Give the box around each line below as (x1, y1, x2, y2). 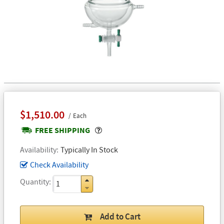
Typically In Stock (60, 144, 118, 154)
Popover (101, 124, 130, 134)
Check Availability (30, 159, 88, 169)
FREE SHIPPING (35, 124, 90, 135)
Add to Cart (99, 210, 140, 222)
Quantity (20, 176, 49, 186)
